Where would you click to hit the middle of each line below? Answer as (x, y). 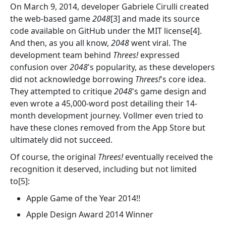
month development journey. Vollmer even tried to (107, 116)
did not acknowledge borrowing (73, 79)
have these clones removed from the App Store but (108, 128)
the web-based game (51, 19)
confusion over (40, 67)
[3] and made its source (155, 19)
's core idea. (183, 79)
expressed (159, 55)
